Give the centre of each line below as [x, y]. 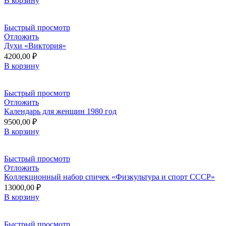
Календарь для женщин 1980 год [60, 111]
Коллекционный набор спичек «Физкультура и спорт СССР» [109, 177]
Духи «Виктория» [35, 45]
